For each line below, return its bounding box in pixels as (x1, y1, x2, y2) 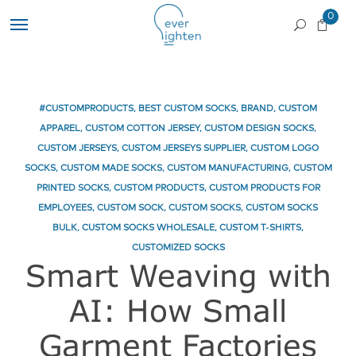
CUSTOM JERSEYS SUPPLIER (122, 144, 246, 153)
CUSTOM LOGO (250, 144, 319, 153)
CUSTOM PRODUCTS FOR (208, 184, 320, 193)
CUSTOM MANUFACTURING (166, 164, 288, 173)
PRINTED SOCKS (36, 184, 109, 193)
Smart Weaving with (25, 257, 331, 294)
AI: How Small (69, 292, 287, 329)
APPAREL (40, 124, 80, 133)
